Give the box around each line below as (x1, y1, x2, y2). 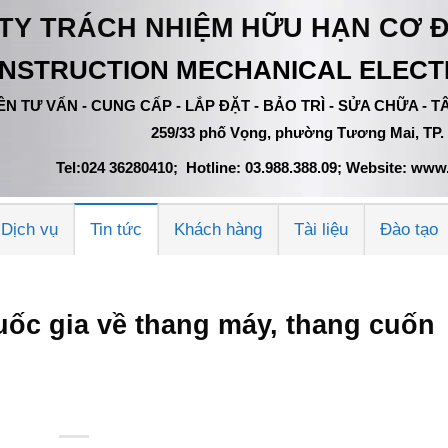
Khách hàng (174, 219, 263, 239)
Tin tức (90, 219, 143, 239)
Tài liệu (294, 219, 349, 239)
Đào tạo (380, 219, 439, 239)
